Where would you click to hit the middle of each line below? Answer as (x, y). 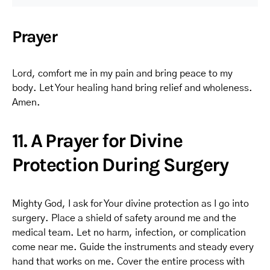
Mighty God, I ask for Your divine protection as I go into (130, 204)
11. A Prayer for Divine (97, 141)
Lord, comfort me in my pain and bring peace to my (122, 74)
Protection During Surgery (120, 165)
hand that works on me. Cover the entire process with (128, 262)
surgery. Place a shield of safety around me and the (124, 218)
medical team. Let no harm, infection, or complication (129, 233)
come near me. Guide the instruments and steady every (133, 247)
